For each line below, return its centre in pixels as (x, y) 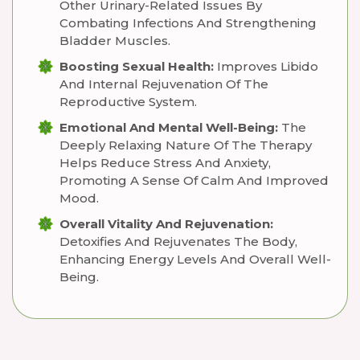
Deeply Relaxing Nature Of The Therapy (186, 145)
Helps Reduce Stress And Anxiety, (165, 163)
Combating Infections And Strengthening (188, 23)
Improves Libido (266, 66)
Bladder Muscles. (115, 41)
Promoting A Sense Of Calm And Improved (194, 180)
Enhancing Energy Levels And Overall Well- (195, 259)
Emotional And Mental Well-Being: (169, 127)
